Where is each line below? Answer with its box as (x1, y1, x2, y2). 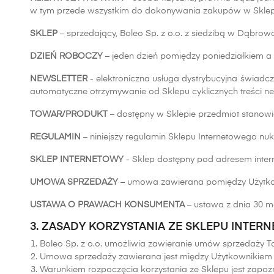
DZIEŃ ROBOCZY (30, 52, 105, 61)
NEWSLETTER (30, 75, 87, 83)
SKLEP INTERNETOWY (30, 155, 124, 164)
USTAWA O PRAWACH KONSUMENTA (30, 201, 185, 209)
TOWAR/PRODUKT (30, 110, 108, 119)
